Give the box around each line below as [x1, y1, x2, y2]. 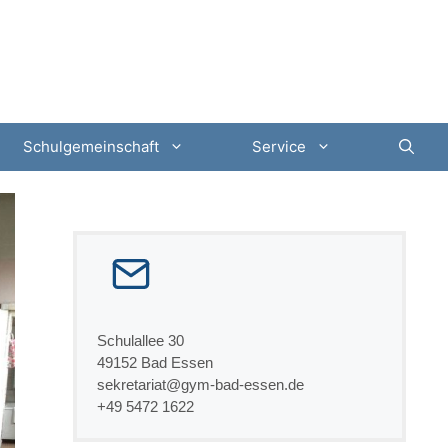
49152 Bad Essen [96, 354, 213, 371]
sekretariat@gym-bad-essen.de [96, 376, 304, 393]
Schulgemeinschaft [23, 137, 159, 156]
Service [252, 137, 306, 156]
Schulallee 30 [96, 332, 184, 349]
